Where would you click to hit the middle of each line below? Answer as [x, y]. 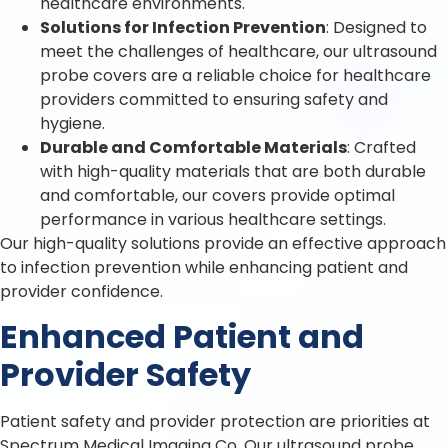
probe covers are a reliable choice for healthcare [235, 75]
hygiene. [72, 123]
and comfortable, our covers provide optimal [217, 195]
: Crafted [381, 147]
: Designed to [376, 27]
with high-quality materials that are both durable [233, 171]
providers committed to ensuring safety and [214, 99]
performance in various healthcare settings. [213, 219]
